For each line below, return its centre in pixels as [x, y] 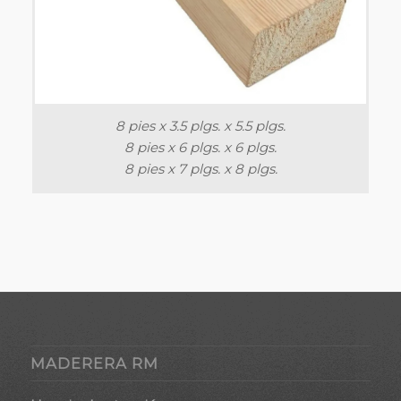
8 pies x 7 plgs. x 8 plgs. [200, 168]
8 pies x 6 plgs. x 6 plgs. [200, 147]
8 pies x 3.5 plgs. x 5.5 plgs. [200, 125]
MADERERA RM [94, 364]
